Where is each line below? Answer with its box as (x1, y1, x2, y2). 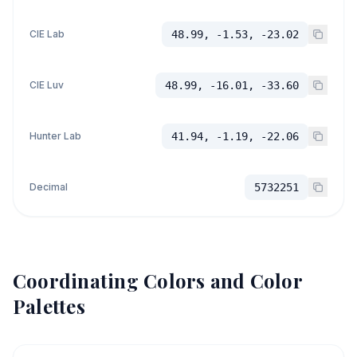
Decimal (29, 181, 68, 193)
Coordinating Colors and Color (13, 268, 302, 293)
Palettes (13, 293, 85, 319)
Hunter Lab (29, 130, 81, 142)
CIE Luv (29, 79, 64, 91)
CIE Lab (29, 28, 65, 40)
